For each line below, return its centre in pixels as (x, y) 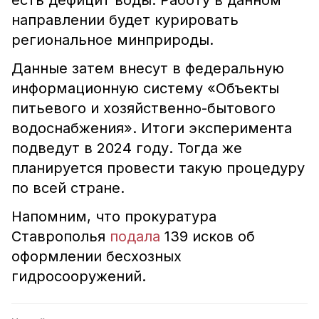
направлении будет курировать (125, 20)
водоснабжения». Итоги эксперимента (152, 128)
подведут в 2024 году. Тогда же (127, 148)
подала (135, 236)
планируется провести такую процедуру (158, 168)
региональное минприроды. (113, 40)
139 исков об (208, 236)
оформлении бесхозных (96, 256)
